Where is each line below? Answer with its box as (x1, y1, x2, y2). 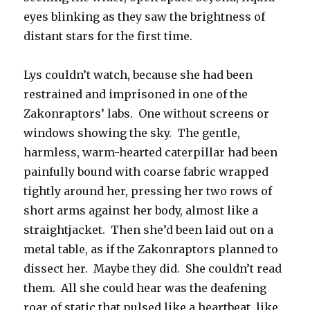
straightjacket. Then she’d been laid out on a (24, 223, 274, 237)
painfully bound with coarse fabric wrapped (24, 165, 269, 179)
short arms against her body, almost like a (24, 203, 259, 218)
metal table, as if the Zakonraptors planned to (24, 242, 279, 257)
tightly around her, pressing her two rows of (24, 184, 273, 199)
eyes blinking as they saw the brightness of (24, 10, 266, 24)
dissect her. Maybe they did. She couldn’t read (24, 262, 282, 276)
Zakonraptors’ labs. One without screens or (24, 107, 270, 121)
